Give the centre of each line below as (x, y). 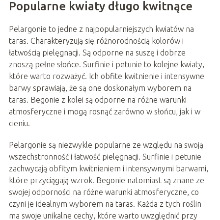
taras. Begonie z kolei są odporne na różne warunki (97, 99)
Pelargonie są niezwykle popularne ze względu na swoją (106, 145)
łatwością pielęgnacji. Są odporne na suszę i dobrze (97, 52)
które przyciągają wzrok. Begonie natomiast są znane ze (106, 180)
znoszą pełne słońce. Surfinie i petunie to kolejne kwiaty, (106, 64)
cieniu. (19, 123)
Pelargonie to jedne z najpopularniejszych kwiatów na (101, 29)
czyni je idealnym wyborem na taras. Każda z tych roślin (105, 204)
